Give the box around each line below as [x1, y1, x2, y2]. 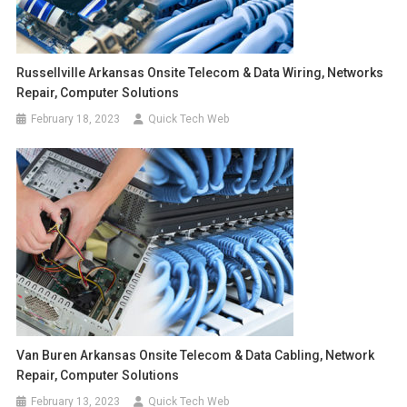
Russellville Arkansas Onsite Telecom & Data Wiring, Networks [16, 65, 384, 80]
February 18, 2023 [31, 113, 121, 125]
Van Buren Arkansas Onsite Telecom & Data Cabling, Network [16, 348, 375, 362]
